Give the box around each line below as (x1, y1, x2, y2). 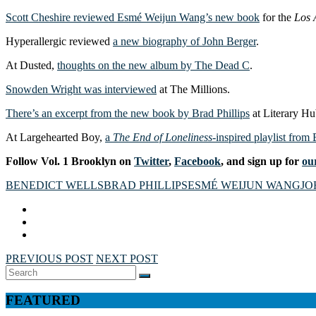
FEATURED (6, 293, 80, 308)
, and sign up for (221, 154, 302, 167)
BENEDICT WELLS (6, 178, 104, 191)
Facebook (174, 154, 221, 167)
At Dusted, (6, 59, 57, 71)
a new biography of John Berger (113, 35, 256, 47)
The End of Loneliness (113, 130, 212, 143)
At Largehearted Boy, (6, 130, 105, 143)
